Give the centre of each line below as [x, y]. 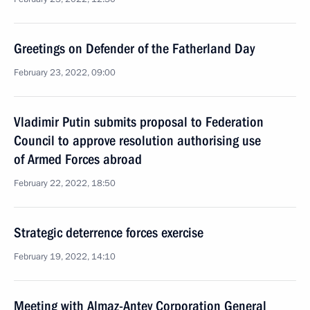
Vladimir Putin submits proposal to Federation [139, 122]
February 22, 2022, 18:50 [65, 183]
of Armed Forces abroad [78, 159]
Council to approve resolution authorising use [137, 140]
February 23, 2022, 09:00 [65, 73]
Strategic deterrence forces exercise [109, 232]
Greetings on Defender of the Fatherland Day [134, 48]
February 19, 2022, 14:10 [65, 257]
